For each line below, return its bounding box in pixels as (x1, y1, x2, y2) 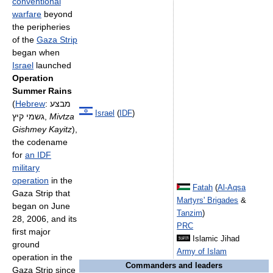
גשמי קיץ (12, 112, 44, 121)
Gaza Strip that (12, 188, 70, 198)
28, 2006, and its (12, 214, 77, 224)
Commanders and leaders (126, 261, 222, 270)
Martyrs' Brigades (177, 196, 239, 205)
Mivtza (49, 112, 74, 121)
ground (12, 239, 40, 249)
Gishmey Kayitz (12, 124, 72, 134)
